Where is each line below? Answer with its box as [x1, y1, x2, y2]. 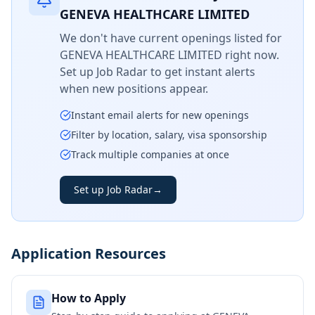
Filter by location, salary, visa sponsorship [71, 128, 267, 141]
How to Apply [51, 290, 126, 306]
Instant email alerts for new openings [71, 108, 249, 122]
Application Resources [11, 244, 166, 263]
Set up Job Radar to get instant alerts [60, 64, 255, 79]
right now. [222, 47, 279, 63]
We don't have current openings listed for [60, 30, 282, 46]
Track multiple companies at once [71, 148, 229, 161]
